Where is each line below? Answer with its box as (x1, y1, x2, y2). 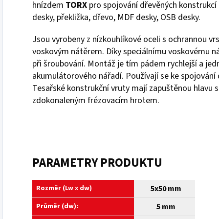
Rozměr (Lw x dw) (36, 183, 92, 193)
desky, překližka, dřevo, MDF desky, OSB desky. (32, 11, 200, 23)
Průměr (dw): (36, 201, 78, 211)
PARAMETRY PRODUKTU (32, 153, 162, 172)
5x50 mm (151, 183, 181, 194)
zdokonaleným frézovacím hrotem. (32, 94, 159, 107)
